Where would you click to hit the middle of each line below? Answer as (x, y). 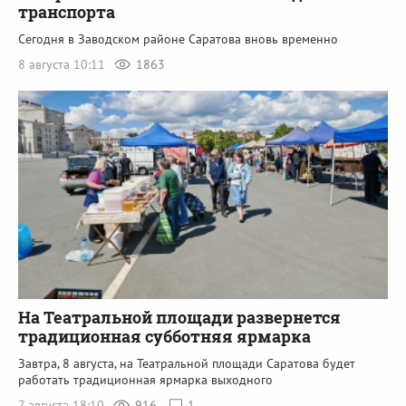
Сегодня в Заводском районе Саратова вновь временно (178, 39)
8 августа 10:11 (63, 65)
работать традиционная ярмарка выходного (145, 379)
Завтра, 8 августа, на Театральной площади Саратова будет (187, 363)
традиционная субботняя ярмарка (164, 336)
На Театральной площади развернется (179, 317)
